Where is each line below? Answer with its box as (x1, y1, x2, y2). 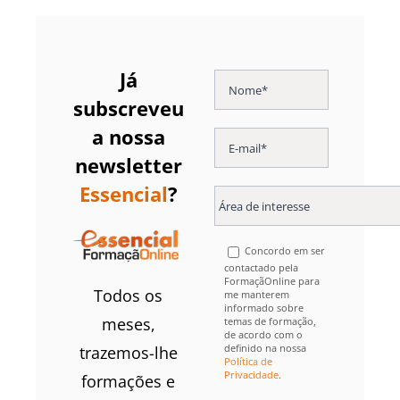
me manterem (224, 287, 290, 301)
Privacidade (224, 368, 279, 381)
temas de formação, (224, 314, 317, 328)
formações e (81, 370, 176, 392)
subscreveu (72, 95, 184, 121)
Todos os (94, 284, 163, 306)
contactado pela (224, 261, 299, 274)
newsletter (74, 152, 182, 179)
